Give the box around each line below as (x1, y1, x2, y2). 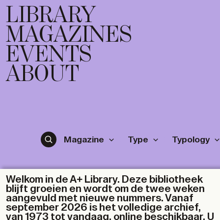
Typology (171, 135, 210, 144)
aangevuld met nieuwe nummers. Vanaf (6, 193, 193, 203)
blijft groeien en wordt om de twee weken (6, 184, 205, 194)
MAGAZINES (6, 24, 132, 47)
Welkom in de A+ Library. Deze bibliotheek (6, 174, 203, 185)
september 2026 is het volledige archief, (6, 202, 201, 213)
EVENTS (6, 43, 91, 67)
